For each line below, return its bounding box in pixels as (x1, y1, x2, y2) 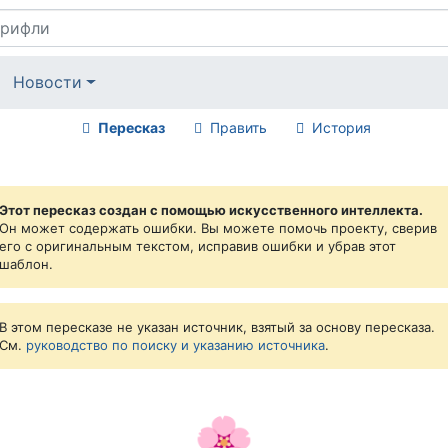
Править (209, 118, 267, 136)
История (311, 118, 371, 136)
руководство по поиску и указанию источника (26, 336, 325, 353)
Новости (13, 72, 83, 93)
